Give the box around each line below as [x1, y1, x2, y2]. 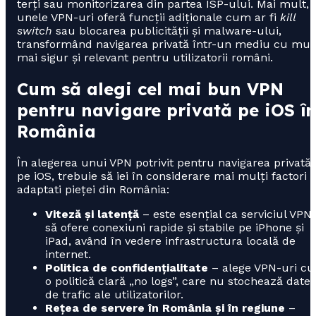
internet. [45, 247, 91, 261]
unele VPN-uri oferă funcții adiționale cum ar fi [17, 10, 280, 24]
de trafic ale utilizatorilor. [45, 287, 183, 301]
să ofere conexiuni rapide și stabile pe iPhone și [45, 220, 304, 234]
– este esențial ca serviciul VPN [139, 207, 312, 221]
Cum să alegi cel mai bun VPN [17, 78, 284, 99]
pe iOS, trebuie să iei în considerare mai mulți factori [17, 169, 307, 183]
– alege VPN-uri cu [208, 260, 315, 274]
